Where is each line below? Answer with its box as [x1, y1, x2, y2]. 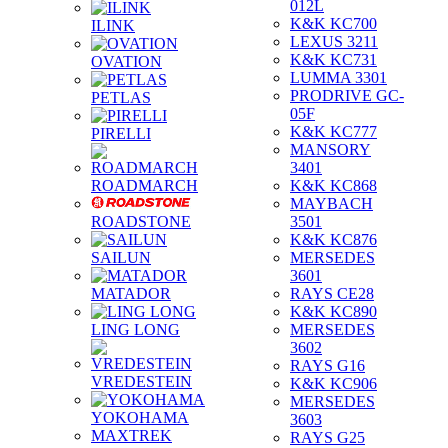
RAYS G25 [290, 429, 365, 446]
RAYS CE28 [290, 285, 374, 302]
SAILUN [91, 249, 151, 266]
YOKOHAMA [91, 409, 189, 426]
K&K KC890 [290, 303, 377, 320]
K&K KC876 [290, 231, 377, 248]
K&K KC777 [290, 123, 377, 140]
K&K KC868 [290, 177, 377, 194]
